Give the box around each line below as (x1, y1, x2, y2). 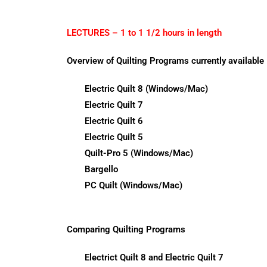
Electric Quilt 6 (85, 116, 143, 126)
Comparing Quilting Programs (67, 224, 185, 235)
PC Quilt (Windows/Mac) (85, 180, 182, 191)
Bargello (85, 164, 118, 175)
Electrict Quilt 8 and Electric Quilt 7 (85, 252, 223, 263)
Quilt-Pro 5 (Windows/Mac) (85, 148, 193, 159)
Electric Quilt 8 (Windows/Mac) (85, 83, 208, 94)
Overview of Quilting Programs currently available (67, 55, 264, 66)
